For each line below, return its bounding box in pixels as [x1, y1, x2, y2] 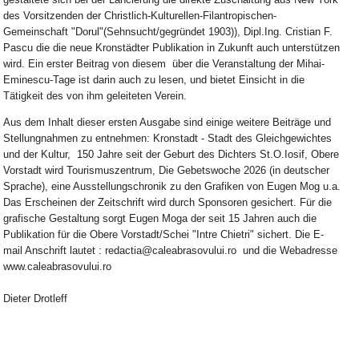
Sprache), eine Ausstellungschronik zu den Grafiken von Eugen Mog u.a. [3, 180, 341, 193]
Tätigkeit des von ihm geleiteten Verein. [3, 90, 188, 103]
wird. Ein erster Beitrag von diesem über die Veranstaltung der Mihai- [3, 58, 325, 71]
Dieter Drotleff [3, 292, 71, 305]
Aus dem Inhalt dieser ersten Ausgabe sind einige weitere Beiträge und [3, 116, 332, 129]
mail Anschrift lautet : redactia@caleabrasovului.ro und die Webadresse [3, 244, 338, 257]
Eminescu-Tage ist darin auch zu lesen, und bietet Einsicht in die [3, 74, 305, 87]
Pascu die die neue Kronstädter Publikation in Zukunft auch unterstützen [3, 42, 341, 54]
